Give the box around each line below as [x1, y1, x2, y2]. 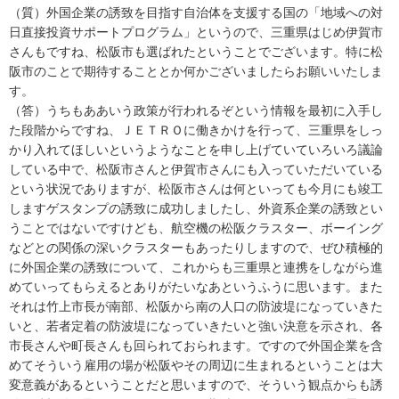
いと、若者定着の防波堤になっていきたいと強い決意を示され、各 [9, 318, 383, 333]
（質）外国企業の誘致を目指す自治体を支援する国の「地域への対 [9, 4, 383, 20]
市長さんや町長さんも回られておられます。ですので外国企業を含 [9, 338, 383, 353]
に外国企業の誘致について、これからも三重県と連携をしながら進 [9, 259, 383, 274]
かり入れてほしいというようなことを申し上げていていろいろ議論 [9, 142, 383, 157]
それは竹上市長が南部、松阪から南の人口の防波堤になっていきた [9, 298, 383, 313]
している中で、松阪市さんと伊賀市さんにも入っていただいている [9, 161, 383, 176]
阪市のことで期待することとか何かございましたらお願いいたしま [9, 63, 383, 78]
